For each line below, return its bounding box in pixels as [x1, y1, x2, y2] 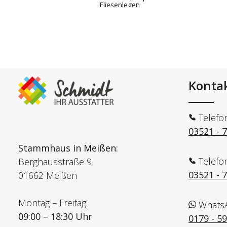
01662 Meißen [18, 169, 77, 181]
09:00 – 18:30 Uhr [18, 210, 92, 222]
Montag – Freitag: [18, 196, 88, 209]
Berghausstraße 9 [18, 155, 92, 168]
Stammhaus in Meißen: [18, 141, 118, 154]
